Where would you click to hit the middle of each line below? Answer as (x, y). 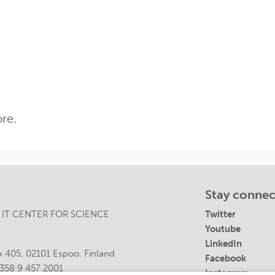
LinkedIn (223, 244)
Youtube (223, 229)
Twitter (220, 215)
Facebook (226, 259)
